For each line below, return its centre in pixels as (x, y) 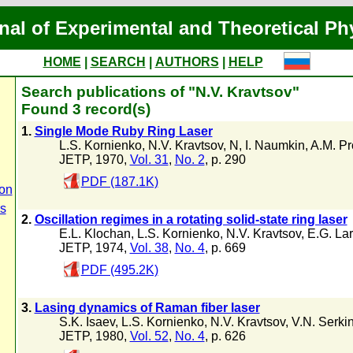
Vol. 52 (149, 336)
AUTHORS (187, 62)
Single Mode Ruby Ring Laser (123, 131)
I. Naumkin (275, 145)
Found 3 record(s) (85, 109)
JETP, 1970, (94, 160)
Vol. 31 (149, 160)
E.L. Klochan (95, 234)
